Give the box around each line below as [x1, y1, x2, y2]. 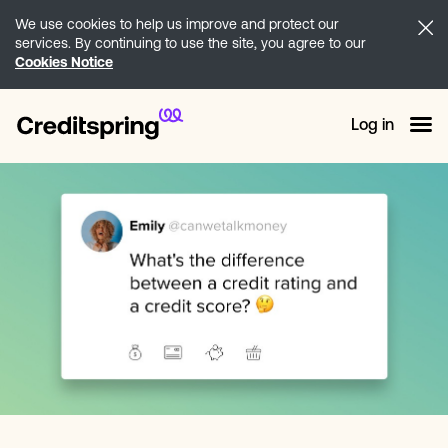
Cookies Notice [15, 56, 113, 71]
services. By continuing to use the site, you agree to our [15, 37, 366, 52]
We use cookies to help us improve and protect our [15, 18, 339, 33]
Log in [351, 118, 394, 134]
